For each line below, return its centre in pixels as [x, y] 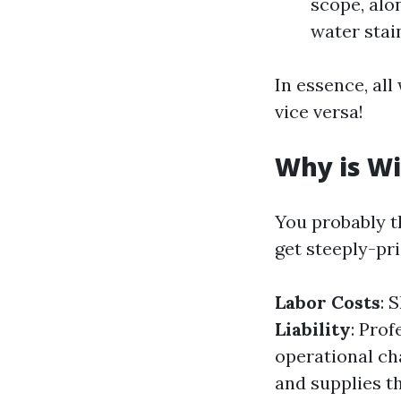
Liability [313, 329]
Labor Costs [328, 302]
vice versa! [319, 111]
